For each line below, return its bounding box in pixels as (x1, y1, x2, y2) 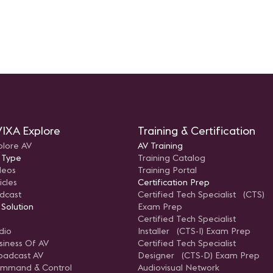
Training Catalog (138, 152, 205, 164)
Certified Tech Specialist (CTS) (138, 189, 264, 200)
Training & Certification (138, 124, 255, 138)
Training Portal (138, 165, 197, 176)
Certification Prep (138, 177, 210, 188)
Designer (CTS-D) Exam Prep (138, 250, 260, 261)
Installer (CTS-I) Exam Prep (138, 225, 250, 237)
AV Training (138, 140, 183, 152)
